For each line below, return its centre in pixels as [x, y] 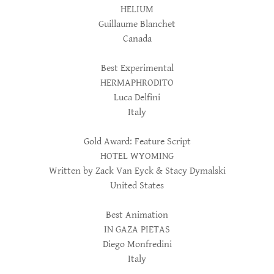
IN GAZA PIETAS [137, 230]
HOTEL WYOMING [137, 156]
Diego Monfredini [137, 244]
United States [137, 186]
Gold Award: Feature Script [137, 142]
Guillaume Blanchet [137, 24]
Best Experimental [137, 68]
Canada [137, 39]
